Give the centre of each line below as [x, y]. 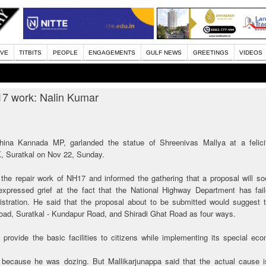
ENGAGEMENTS [112, 53]
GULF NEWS [164, 53]
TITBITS [31, 53]
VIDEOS [251, 53]
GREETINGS [210, 53]
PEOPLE [65, 53]
